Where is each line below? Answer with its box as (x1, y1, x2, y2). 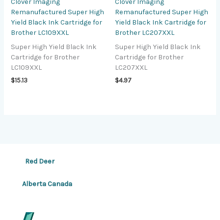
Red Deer (15, 157, 55, 165)
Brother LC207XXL (115, 28, 174, 37)
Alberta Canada (15, 180, 72, 189)
